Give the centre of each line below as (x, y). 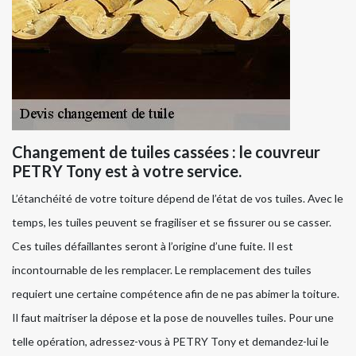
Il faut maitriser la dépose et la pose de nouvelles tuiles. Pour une (173, 318)
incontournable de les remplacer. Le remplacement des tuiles (162, 270)
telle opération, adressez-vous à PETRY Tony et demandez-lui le (170, 342)
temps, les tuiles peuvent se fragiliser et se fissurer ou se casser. (172, 222)
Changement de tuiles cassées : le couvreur (166, 152)
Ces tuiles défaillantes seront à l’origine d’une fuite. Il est (153, 246)
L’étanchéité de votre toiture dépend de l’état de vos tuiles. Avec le (178, 199)
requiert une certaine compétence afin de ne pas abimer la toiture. (176, 294)
